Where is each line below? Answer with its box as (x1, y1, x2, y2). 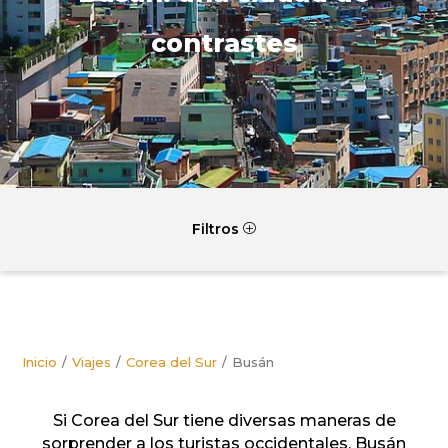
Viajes (72, 354, 112, 370)
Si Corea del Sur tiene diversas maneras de (52, 411, 396, 430)
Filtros (192, 220, 243, 238)
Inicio (22, 354, 58, 370)
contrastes (151, 28, 297, 58)
